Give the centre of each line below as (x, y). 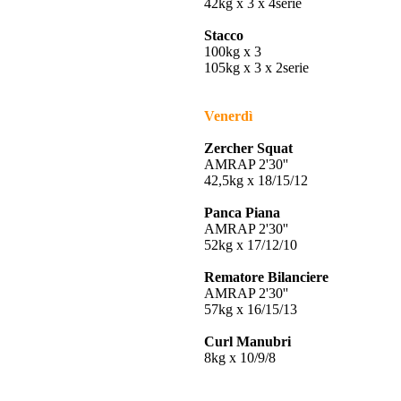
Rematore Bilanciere (266, 277)
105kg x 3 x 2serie (256, 68)
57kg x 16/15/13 (251, 309)
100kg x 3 (233, 51)
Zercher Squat (248, 148)
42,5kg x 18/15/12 (256, 180)
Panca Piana (242, 213)
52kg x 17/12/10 (251, 245)
